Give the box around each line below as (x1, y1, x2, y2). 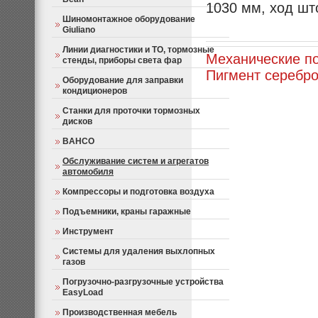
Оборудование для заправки (62, 75, 183, 85)
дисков (62, 116, 92, 126)
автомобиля (62, 167, 114, 177)
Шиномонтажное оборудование (62, 14, 195, 24)
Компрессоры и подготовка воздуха (62, 187, 214, 197)
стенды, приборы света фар (62, 55, 182, 65)
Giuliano (62, 25, 95, 35)
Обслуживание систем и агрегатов (62, 156, 209, 166)
